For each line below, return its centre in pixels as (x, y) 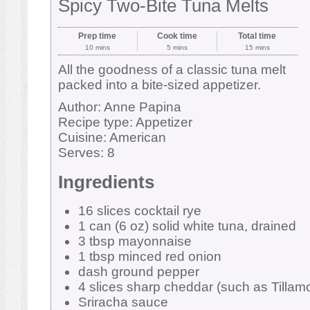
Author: (81, 107)
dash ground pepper (138, 272)
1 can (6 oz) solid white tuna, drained (187, 226)
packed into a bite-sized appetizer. (159, 84)
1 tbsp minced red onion (149, 257)
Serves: (82, 152)
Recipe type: (97, 122)
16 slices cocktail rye (139, 211)
